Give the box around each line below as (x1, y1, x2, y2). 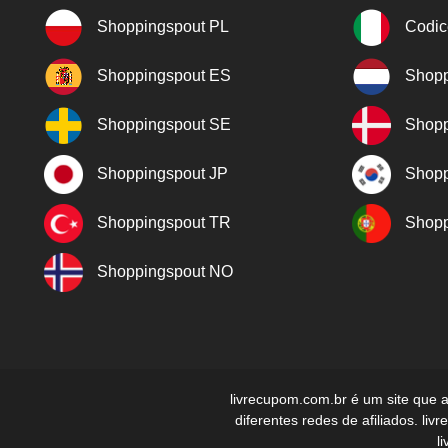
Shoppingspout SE (97, 115, 231, 133)
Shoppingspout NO (97, 262, 233, 280)
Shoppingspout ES (97, 66, 231, 84)
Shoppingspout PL (97, 17, 229, 35)
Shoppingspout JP (97, 164, 228, 182)
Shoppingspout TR (97, 213, 231, 231)
